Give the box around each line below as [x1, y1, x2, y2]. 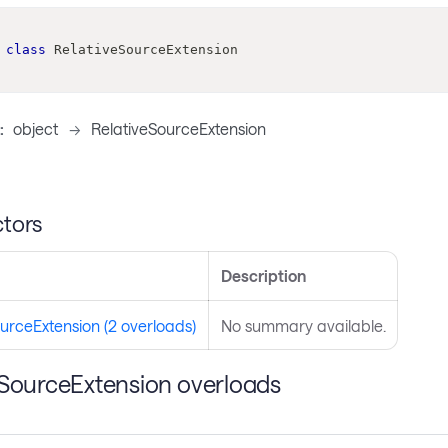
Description [220, 266, 306, 286]
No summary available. [220, 316, 386, 336]
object [9, 119, 63, 139]
